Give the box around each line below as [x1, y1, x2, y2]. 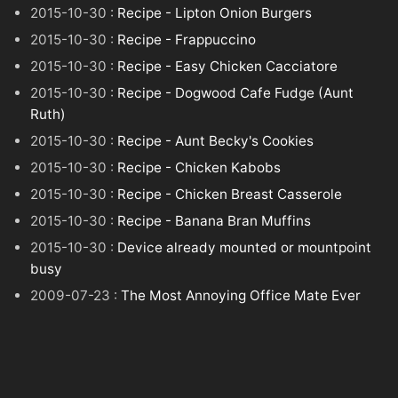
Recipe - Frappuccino [117, 30, 257, 48]
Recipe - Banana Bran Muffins [117, 212, 312, 230]
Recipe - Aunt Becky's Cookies [117, 131, 314, 149]
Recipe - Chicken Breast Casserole [117, 186, 343, 203]
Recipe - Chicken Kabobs [117, 159, 282, 177]
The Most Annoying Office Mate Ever [121, 287, 362, 305]
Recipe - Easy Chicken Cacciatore [117, 57, 338, 75]
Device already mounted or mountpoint [117, 239, 372, 257]
